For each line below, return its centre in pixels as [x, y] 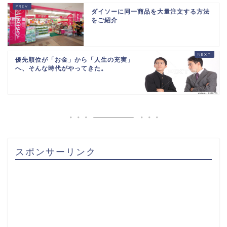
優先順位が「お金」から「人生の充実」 [74, 60]
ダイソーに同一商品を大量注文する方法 [150, 11]
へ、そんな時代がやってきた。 [61, 68]
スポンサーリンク [56, 151]
